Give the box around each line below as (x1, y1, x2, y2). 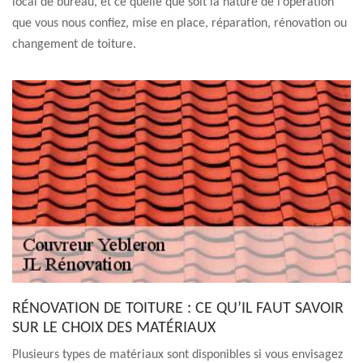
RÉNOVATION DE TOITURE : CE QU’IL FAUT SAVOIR (12, 301, 344, 317)
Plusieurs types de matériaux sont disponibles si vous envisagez (12, 348, 343, 361)
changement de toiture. (12, 38, 136, 51)
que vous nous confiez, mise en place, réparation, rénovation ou (12, 17, 347, 30)
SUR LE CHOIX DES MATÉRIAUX (12, 320, 216, 336)
